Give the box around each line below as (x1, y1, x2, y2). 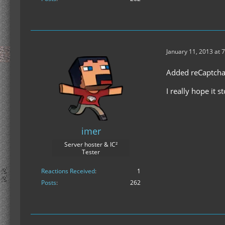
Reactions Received (41, 167, 95, 176)
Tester (82, 148, 100, 157)
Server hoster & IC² (64, 140, 118, 149)
